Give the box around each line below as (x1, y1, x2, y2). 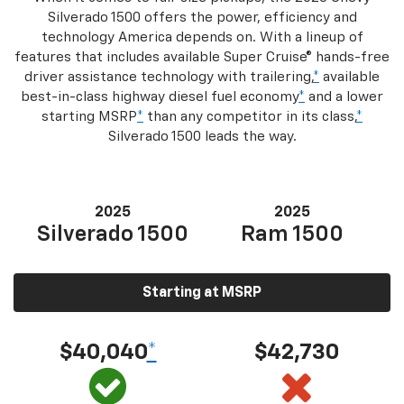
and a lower (305, 90, 383, 105)
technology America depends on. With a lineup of (41, 31, 363, 45)
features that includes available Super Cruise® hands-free (14, 50, 390, 65)
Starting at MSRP (142, 286, 262, 301)
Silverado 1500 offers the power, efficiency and (47, 11, 357, 25)
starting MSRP (41, 110, 137, 124)
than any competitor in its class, (143, 110, 356, 124)
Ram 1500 (240, 224, 344, 246)
